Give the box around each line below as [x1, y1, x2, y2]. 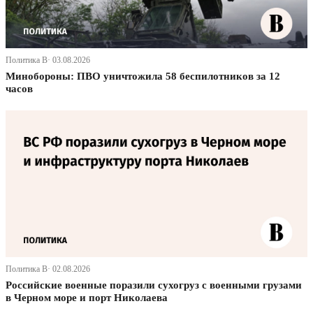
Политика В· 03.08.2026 [6, 55, 90, 66]
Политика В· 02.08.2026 [6, 264, 90, 275]
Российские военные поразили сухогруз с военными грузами [6, 279, 302, 291]
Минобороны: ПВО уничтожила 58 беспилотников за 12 [6, 71, 280, 82]
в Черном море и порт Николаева [6, 292, 168, 304]
